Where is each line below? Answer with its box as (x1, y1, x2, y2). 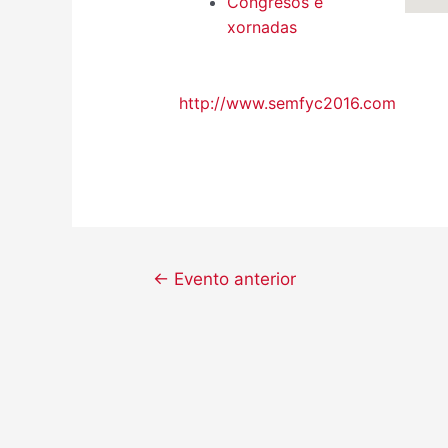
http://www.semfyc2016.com (178, 92, 396, 113)
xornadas (226, 17, 297, 38)
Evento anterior (168, 267, 296, 289)
